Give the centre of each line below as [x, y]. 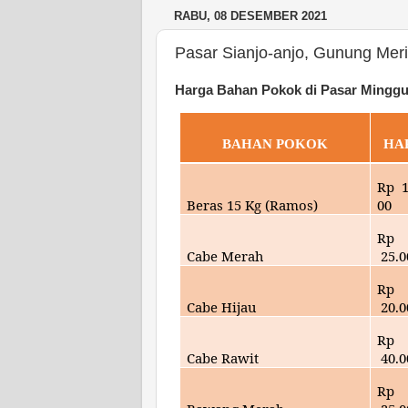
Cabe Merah [225, 255]
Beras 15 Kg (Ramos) [253, 204]
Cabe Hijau [222, 306]
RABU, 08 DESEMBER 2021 [250, 16]
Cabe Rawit [223, 357]
